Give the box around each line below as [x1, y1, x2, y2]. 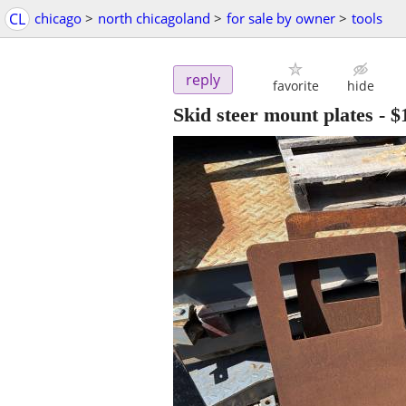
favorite [272, 77, 319, 95]
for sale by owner [227, 9, 335, 27]
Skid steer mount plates [173, 103, 373, 127]
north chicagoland [98, 9, 210, 27]
